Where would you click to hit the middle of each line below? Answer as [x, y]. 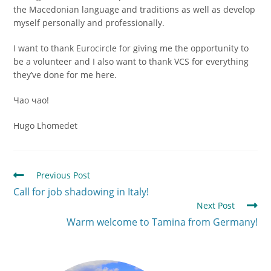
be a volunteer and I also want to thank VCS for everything [131, 61]
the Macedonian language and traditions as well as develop [135, 9]
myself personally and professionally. [89, 22]
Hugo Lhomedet [46, 125]
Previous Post [64, 175]
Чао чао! [31, 100]
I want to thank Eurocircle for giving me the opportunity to [131, 48]
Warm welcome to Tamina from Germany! [162, 222]
